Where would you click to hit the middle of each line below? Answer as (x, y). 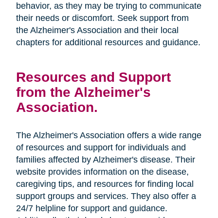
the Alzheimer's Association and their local (97, 30)
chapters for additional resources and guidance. (108, 43)
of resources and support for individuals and (101, 148)
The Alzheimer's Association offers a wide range (109, 136)
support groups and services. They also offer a (106, 196)
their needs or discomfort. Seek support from (102, 18)
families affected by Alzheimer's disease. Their (105, 160)
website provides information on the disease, (102, 172)
